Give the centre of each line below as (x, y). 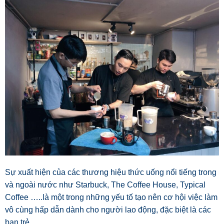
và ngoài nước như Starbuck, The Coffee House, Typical (105, 184)
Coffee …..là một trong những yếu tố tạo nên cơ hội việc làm (111, 197)
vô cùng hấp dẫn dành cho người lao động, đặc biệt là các (108, 209)
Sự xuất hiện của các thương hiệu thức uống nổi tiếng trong (111, 172)
